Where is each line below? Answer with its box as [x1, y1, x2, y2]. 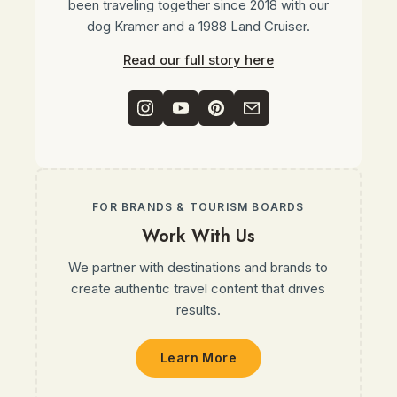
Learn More [160, 350, 237, 365]
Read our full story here [122, 51, 274, 68]
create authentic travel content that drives [71, 280, 326, 297]
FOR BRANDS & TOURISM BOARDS [92, 200, 305, 214]
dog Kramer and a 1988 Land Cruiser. [86, 18, 310, 35]
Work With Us [141, 223, 255, 249]
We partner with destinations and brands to [68, 259, 329, 276]
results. [175, 301, 221, 318]
